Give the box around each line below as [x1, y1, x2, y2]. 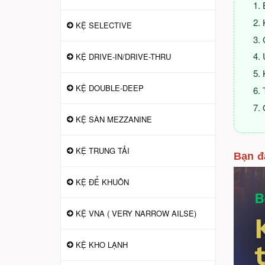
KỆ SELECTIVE [76, 20, 132, 31]
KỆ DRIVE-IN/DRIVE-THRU [76, 51, 171, 62]
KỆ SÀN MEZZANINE [76, 114, 152, 125]
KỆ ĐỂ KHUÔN [76, 176, 129, 188]
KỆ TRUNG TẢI [76, 145, 130, 156]
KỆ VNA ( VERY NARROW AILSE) [76, 208, 196, 219]
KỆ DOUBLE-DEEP [76, 82, 144, 93]
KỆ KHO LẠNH [76, 239, 128, 250]
